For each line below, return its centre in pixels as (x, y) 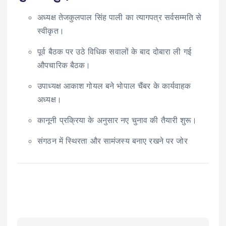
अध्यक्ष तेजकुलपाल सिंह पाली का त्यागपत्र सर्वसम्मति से (120, 17)
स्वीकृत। (51, 31)
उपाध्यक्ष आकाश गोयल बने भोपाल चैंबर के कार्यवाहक (114, 86)
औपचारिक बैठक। (64, 65)
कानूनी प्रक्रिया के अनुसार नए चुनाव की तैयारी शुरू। (117, 120)
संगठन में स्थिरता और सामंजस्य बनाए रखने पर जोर (112, 141)
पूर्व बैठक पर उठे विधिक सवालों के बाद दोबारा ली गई (114, 51)
